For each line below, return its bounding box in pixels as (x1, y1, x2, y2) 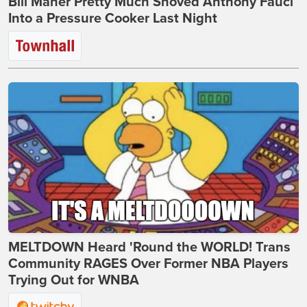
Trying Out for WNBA (8, 272, 139, 288)
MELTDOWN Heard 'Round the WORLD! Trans (8, 239, 291, 256)
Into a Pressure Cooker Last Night (8, 10, 217, 27)
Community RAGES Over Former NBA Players (8, 256, 288, 272)
